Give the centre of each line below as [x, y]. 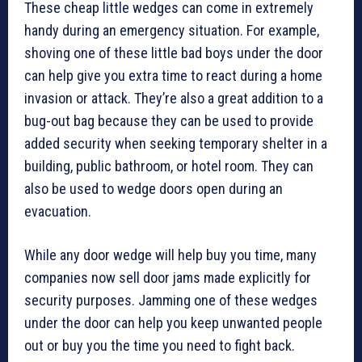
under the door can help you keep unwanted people [173, 323]
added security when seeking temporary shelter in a [176, 144]
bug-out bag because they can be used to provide [169, 121]
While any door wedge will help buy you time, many [170, 255]
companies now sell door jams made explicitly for [168, 278]
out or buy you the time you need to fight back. [160, 346]
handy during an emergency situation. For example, [172, 31]
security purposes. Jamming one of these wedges [171, 301]
